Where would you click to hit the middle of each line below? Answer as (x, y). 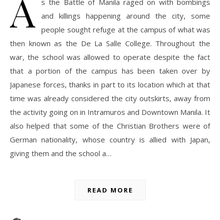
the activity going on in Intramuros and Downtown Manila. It (110, 112)
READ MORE (110, 190)
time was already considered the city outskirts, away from (110, 98)
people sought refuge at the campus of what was (126, 30)
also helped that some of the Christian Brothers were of (110, 126)
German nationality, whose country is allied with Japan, (110, 140)
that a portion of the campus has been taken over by (110, 71)
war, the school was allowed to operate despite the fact (110, 57)
